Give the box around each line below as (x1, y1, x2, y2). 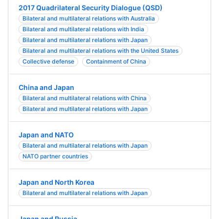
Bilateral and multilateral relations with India (22, 25, 144, 33)
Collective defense (22, 58, 74, 65)
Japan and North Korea (19, 178, 94, 186)
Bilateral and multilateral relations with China (22, 94, 147, 102)
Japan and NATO (19, 131, 74, 139)
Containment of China (86, 58, 146, 65)
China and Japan (19, 83, 74, 91)
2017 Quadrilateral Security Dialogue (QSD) (19, 3, 163, 12)
